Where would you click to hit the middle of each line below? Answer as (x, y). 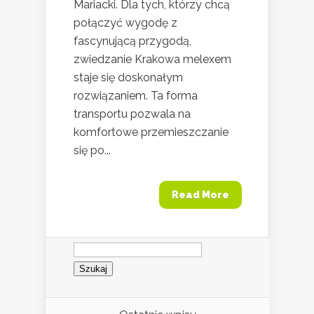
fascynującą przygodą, (132, 41)
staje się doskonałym (128, 77)
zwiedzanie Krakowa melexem (152, 59)
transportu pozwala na (132, 114)
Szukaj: (91, 242)
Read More (200, 195)
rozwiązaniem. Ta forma (136, 96)
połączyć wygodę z (125, 23)
